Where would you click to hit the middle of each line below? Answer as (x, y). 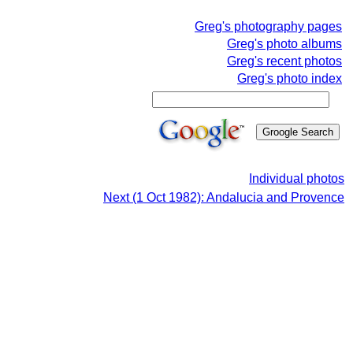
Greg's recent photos (284, 61)
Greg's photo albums (284, 44)
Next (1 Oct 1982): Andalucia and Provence (224, 197)
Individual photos (297, 178)
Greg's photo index (290, 78)
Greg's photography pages (268, 26)
